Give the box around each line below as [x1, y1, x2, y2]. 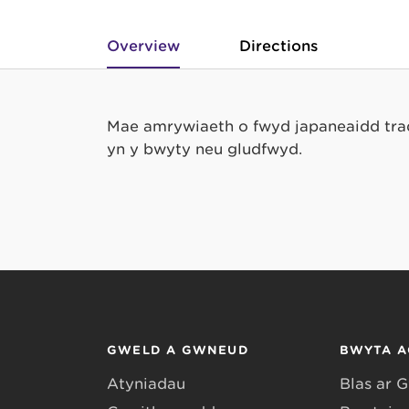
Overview [107, 37, 180, 55]
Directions [239, 37, 318, 55]
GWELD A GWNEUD [107, 343, 249, 357]
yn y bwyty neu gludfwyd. [107, 141, 302, 158]
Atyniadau [107, 375, 185, 393]
